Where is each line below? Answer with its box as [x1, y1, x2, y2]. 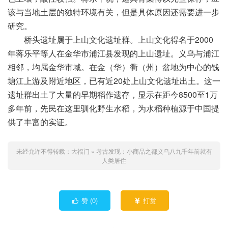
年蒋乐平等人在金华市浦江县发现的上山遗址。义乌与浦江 [8, 47, 219, 60]
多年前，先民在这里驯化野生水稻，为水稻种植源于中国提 [8, 102, 219, 115]
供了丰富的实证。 [8, 116, 73, 128]
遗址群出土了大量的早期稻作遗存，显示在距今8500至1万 [8, 89, 218, 101]
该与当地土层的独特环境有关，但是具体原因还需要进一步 [8, 6, 219, 18]
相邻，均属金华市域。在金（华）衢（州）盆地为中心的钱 [8, 61, 219, 73]
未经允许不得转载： [16, 147, 71, 156]
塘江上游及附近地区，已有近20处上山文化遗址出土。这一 [8, 75, 220, 87]
